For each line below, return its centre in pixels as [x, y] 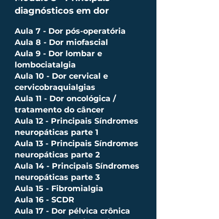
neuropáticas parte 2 [58, 155]
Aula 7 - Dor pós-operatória [71, 31]
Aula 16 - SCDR [46, 200]
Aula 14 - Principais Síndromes [77, 166]
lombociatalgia [46, 65]
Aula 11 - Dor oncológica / [65, 99]
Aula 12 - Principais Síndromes [77, 121]
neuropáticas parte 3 [58, 177]
